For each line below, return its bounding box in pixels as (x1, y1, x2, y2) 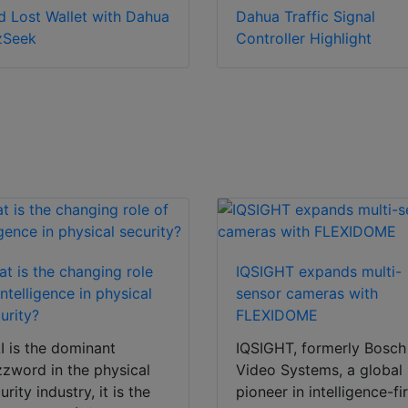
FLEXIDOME (236, 306, 319, 325)
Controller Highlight (236, 29, 372, 48)
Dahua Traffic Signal (236, 7, 376, 26)
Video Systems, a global (236, 361, 403, 380)
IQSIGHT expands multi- (236, 262, 403, 281)
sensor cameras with (236, 284, 379, 303)
